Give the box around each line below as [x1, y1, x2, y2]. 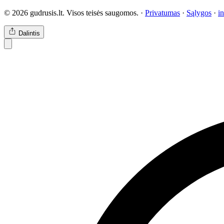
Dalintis [18, 29, 40, 37]
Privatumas [145, 8, 180, 17]
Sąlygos [186, 8, 211, 17]
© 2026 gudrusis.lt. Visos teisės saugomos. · [4, 8, 145, 17]
